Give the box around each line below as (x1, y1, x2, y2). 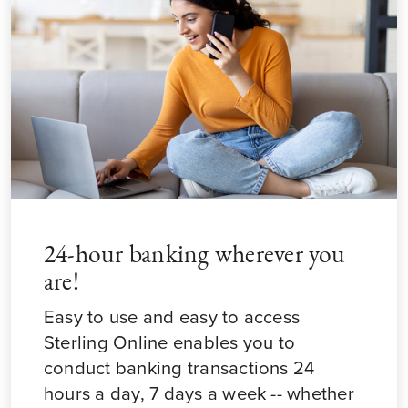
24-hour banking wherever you (44, 242, 346, 269)
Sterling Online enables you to (44, 328, 296, 356)
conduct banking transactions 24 (44, 353, 315, 382)
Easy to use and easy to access (44, 302, 301, 331)
